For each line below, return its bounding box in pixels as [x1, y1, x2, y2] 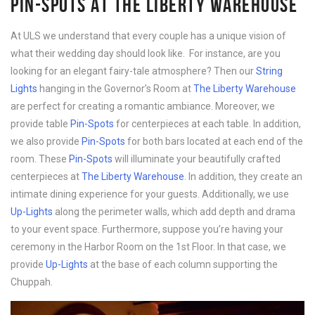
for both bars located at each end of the [125, 136, 303, 148]
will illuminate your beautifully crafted [112, 153, 281, 165]
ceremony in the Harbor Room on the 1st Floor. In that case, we [11, 241, 286, 253]
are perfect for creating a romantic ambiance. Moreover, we [11, 101, 275, 112]
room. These [11, 153, 69, 165]
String [256, 65, 283, 77]
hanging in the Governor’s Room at [37, 83, 193, 95]
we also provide [11, 136, 82, 148]
